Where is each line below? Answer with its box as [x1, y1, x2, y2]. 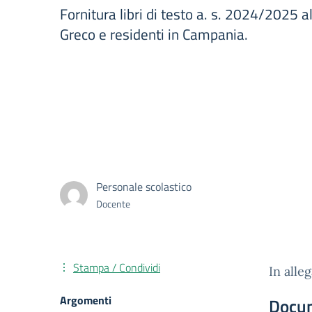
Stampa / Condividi [73, 259, 160, 276]
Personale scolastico [96, 178, 192, 195]
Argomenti [60, 292, 111, 309]
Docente [96, 196, 130, 211]
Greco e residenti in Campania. [60, 23, 248, 45]
